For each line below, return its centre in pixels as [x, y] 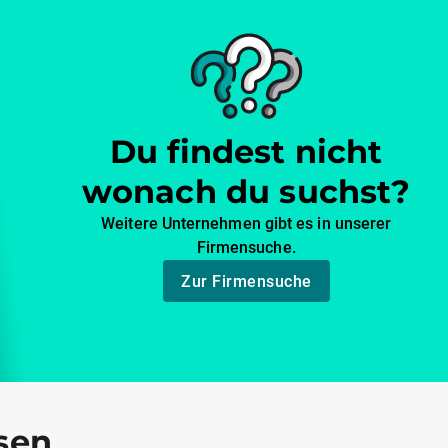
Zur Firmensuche [246, 281]
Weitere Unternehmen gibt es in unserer [246, 224]
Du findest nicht [246, 152]
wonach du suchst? [246, 192]
